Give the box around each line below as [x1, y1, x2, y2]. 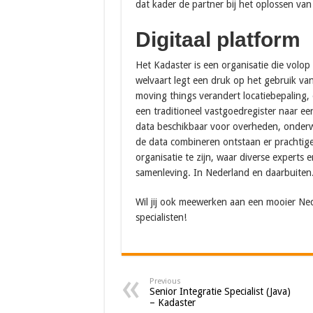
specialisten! [135, 212, 187, 223]
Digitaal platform [135, 28, 300, 51]
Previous [149, 277, 181, 286]
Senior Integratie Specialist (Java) [149, 286, 291, 297]
